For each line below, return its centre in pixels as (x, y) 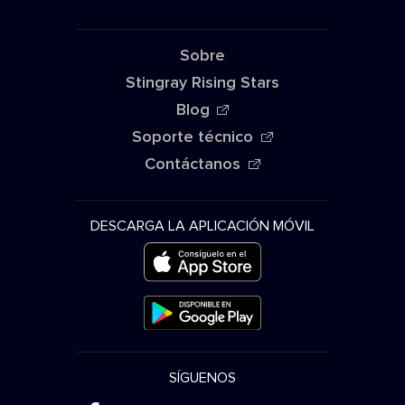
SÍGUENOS (202, 378)
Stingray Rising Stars (202, 84)
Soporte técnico (193, 138)
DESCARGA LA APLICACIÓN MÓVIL (202, 226)
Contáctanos (193, 165)
